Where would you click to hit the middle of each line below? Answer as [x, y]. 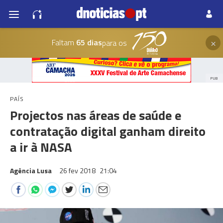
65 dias [88, 42]
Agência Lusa [31, 170]
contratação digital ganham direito [108, 131]
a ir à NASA [41, 147]
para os [114, 43]
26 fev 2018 [78, 170]
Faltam [63, 42]
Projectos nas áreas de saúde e [96, 115]
